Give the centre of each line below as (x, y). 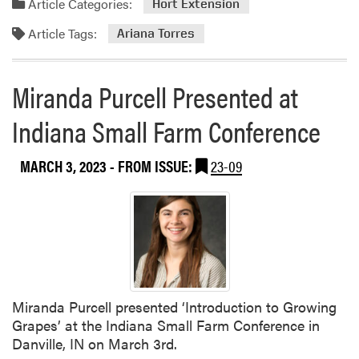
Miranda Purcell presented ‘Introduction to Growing (174, 307)
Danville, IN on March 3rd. (95, 344)
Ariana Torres (156, 34)
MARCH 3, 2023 (65, 165)
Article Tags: (61, 33)
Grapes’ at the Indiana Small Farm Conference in (166, 325)
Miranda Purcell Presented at (155, 96)
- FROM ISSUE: (153, 165)
